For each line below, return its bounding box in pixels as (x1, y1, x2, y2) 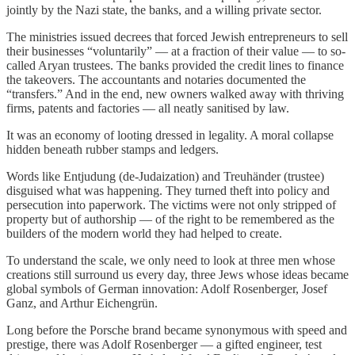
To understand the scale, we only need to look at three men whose (6, 253, 335, 267)
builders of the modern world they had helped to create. (6, 226, 282, 240)
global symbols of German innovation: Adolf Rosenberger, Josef (6, 281, 327, 296)
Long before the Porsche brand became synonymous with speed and (6, 323, 347, 337)
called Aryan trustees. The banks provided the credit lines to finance (6, 58, 344, 72)
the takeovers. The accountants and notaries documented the (6, 72, 306, 86)
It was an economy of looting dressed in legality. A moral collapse (6, 128, 334, 142)
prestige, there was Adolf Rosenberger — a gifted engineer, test (6, 337, 322, 351)
